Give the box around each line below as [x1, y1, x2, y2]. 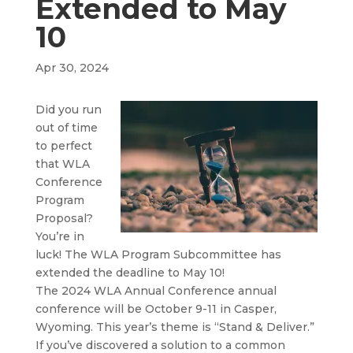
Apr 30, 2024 [35, 61, 109, 76]
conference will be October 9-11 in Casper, [35, 302, 277, 317]
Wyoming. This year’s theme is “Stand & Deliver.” [35, 320, 314, 335]
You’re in [35, 229, 84, 244]
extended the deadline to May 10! [35, 266, 225, 281]
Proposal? [35, 211, 93, 226]
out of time [35, 121, 98, 136]
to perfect [35, 139, 92, 154]
